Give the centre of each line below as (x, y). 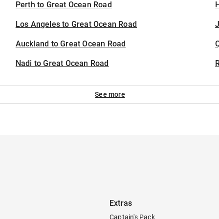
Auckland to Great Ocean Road (71, 44)
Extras (121, 203)
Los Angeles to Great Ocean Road (76, 24)
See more (110, 94)
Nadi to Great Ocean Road (62, 63)
